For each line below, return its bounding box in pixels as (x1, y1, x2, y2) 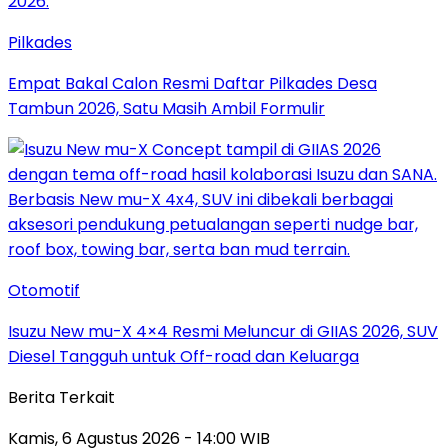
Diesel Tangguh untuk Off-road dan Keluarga (8, 344, 359, 368)
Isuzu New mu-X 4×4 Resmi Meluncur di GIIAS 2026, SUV (8, 319, 438, 343)
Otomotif (8, 278, 80, 302)
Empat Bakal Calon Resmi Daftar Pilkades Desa (8, 71, 377, 95)
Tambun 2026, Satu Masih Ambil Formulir (8, 96, 325, 120)
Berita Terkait (8, 385, 115, 409)
